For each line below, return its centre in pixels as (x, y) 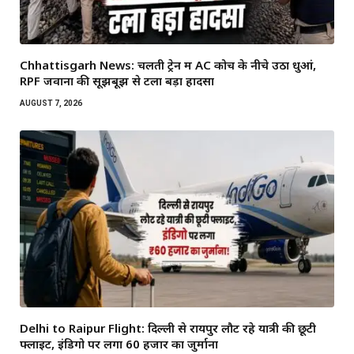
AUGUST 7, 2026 (51, 103)
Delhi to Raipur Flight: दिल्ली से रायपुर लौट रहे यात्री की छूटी (168, 328)
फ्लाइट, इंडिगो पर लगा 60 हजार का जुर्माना (119, 343)
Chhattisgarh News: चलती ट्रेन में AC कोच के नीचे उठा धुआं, (168, 64)
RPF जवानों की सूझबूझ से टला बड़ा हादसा (117, 80)
